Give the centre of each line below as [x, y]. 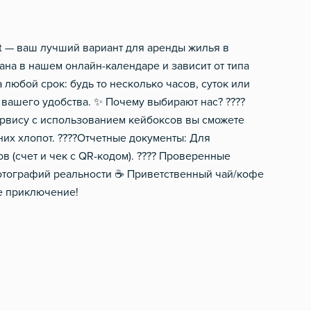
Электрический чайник [77, 22]
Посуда [36, 45]
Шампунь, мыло [196, 45]
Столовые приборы [67, 69]
